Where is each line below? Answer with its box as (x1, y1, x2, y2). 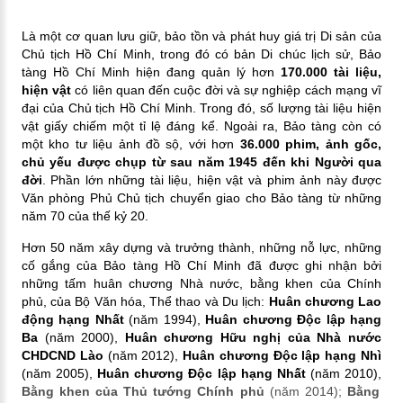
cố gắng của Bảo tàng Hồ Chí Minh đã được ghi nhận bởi (21, 257, 382, 273)
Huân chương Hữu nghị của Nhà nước (124, 329, 382, 345)
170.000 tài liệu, (281, 64, 382, 79)
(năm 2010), (309, 365, 382, 381)
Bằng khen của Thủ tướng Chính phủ (21, 383, 270, 399)
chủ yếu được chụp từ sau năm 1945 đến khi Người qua (21, 154, 382, 169)
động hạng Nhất (21, 311, 124, 327)
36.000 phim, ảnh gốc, (239, 136, 382, 151)
